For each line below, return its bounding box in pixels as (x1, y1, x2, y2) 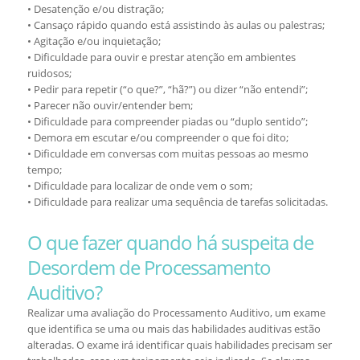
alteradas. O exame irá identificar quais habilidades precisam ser (27, 337, 332, 352)
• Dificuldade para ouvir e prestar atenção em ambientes (27, 50, 296, 64)
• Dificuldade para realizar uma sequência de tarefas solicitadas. (27, 194, 328, 209)
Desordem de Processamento (27, 254, 271, 280)
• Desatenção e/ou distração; (27, 2, 164, 16)
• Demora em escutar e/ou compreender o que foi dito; (27, 130, 288, 145)
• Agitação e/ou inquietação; (27, 34, 161, 48)
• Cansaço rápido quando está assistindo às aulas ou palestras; (27, 18, 325, 32)
